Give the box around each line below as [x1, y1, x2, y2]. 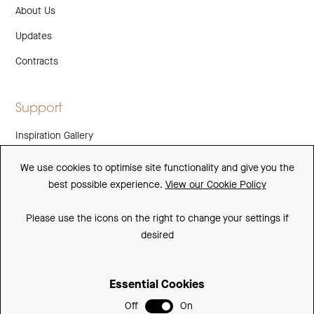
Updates [15, 29, 53, 43]
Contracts [15, 55, 59, 69]
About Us [15, 4, 56, 18]
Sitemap [15, 279, 47, 291]
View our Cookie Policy [165, 177, 266, 191]
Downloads [15, 179, 64, 193]
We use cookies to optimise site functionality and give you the [20, 161, 294, 175]
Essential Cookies [109, 275, 205, 292]
